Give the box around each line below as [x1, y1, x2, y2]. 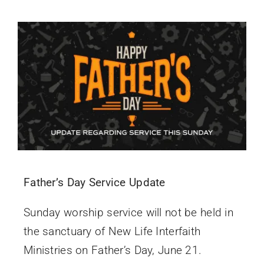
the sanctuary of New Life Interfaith [23, 225, 201, 239]
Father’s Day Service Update [23, 176, 166, 190]
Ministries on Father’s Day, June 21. [23, 243, 205, 258]
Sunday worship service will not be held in [23, 206, 233, 220]
